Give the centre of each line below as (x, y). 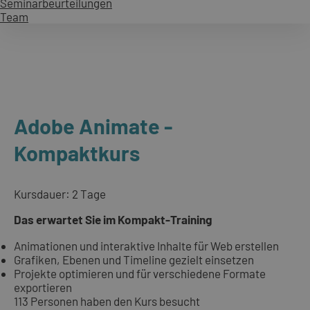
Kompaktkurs (77, 152)
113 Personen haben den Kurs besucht (107, 301)
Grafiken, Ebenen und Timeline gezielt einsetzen (134, 259)
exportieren (43, 287)
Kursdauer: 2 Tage (60, 194)
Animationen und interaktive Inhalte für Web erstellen (146, 245)
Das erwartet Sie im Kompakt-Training (113, 220)
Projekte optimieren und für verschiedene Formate (140, 273)
